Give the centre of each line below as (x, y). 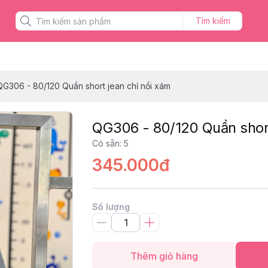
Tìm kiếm (213, 21)
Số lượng (111, 207)
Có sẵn (106, 143)
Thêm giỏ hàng (164, 256)
